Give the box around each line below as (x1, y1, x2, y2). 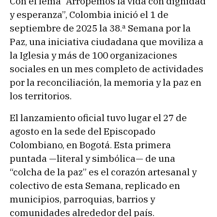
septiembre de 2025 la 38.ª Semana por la (10, 22, 191, 34)
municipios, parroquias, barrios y (10, 193, 155, 205)
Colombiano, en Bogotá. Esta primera (10, 139, 171, 151)
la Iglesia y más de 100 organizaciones (10, 49, 177, 61)
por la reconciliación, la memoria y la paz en (10, 76, 201, 88)
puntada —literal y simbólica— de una (10, 153, 175, 165)
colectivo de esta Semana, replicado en (10, 180, 180, 192)
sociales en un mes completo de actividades (10, 62, 203, 75)
